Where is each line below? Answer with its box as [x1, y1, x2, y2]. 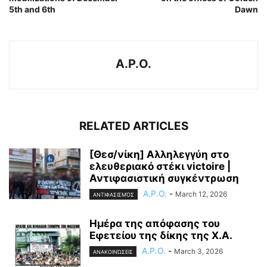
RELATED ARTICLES [79, 119, 188, 133]
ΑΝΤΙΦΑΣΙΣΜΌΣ [93, 191, 134, 198]
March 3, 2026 [174, 246, 223, 256]
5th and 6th [9, 4, 55, 14]
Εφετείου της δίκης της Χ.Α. [89, 229, 232, 241]
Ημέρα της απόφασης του [89, 217, 220, 229]
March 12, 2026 [175, 189, 227, 198]
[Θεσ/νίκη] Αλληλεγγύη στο [89, 148, 229, 160]
